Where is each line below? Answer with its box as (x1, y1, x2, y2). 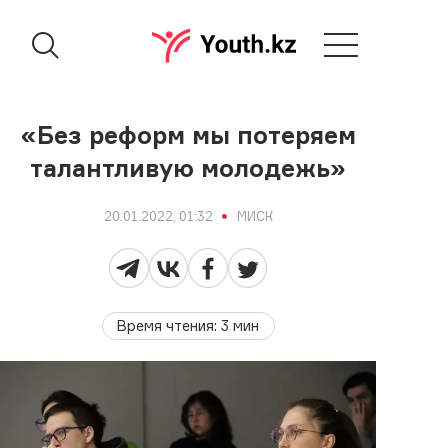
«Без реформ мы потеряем (20, 121, 356, 151)
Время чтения (117, 317, 215, 335)
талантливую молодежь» (30, 154, 347, 184)
